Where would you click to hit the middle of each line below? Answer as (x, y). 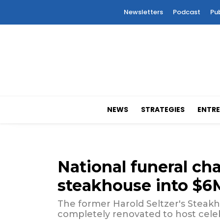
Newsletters (143, 12)
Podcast (187, 12)
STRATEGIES (163, 110)
